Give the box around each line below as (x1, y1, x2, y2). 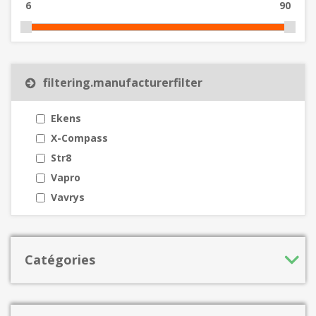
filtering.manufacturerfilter (43, 75, 202, 91)
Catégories (25, 251, 95, 269)
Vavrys (51, 190, 85, 205)
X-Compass (51, 131, 108, 145)
